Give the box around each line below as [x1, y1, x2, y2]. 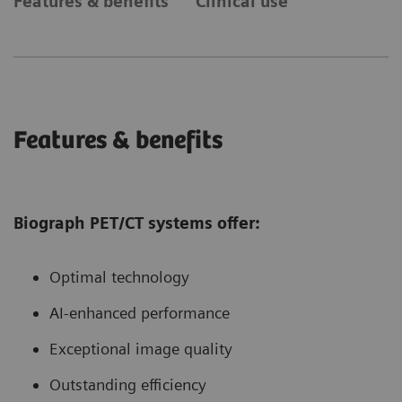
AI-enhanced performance [49, 302, 234, 322]
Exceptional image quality [49, 338, 237, 358]
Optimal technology [49, 267, 194, 286]
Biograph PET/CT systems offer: [13, 213, 265, 232]
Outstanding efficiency [49, 374, 211, 394]
